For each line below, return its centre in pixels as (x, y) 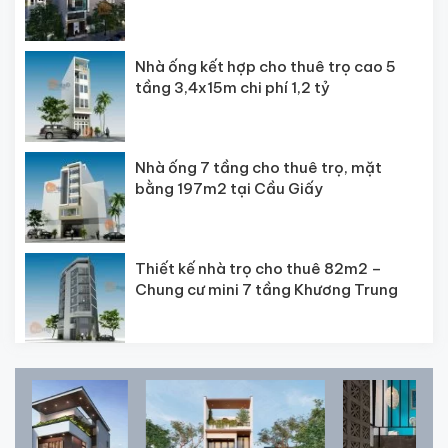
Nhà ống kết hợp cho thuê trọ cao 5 (265, 66)
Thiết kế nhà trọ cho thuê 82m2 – (258, 268)
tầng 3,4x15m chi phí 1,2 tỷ (232, 87)
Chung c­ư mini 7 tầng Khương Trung (266, 289)
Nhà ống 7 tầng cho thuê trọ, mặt (258, 167)
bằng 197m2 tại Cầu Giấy (229, 188)
